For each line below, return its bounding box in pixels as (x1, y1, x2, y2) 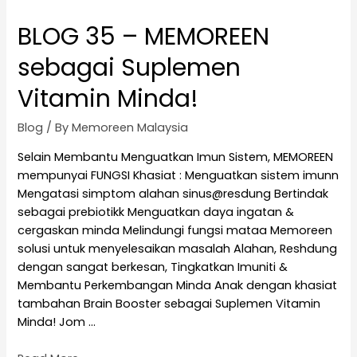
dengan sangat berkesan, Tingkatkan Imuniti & (18, 258, 288, 275)
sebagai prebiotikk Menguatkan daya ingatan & (18, 203, 298, 220)
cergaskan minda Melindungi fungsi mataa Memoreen (18, 222, 333, 238)
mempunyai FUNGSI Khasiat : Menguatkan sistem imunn (18, 167, 339, 183)
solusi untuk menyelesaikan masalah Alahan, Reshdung (18, 240, 338, 257)
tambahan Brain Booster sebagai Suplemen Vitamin (18, 295, 321, 312)
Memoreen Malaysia (72, 120, 189, 136)
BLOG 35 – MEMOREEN (18, 20, 270, 54)
